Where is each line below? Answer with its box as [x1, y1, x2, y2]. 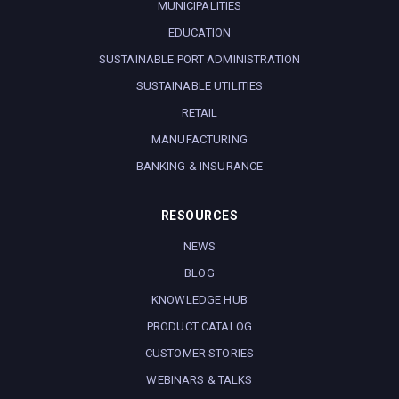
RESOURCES [160, 208, 239, 224]
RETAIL [181, 106, 218, 120]
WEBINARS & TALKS [146, 373, 253, 387]
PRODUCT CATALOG [146, 320, 253, 334]
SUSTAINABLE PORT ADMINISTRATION [98, 53, 301, 67]
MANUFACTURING [151, 133, 248, 147]
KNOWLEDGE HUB [151, 293, 248, 307]
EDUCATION [167, 26, 232, 40]
